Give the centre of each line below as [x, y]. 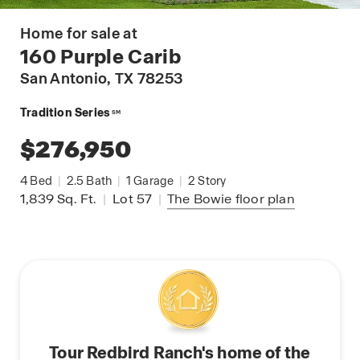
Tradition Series [65, 112]
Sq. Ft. [77, 199]
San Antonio [64, 78]
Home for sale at [79, 33]
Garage [153, 181]
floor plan [263, 199]
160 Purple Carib [100, 57]
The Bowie [199, 199]
